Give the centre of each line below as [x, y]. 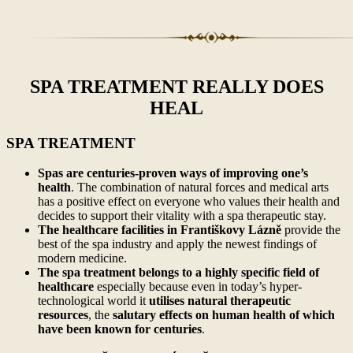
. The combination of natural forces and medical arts [200, 188]
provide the [311, 230]
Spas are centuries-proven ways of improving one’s [173, 173]
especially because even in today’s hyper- [198, 287]
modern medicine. [82, 258]
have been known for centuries [120, 329]
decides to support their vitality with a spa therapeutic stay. [182, 216]
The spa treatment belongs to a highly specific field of [178, 273]
